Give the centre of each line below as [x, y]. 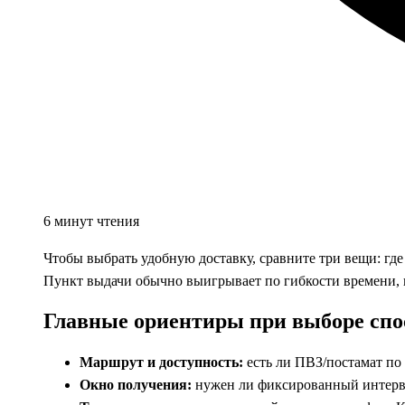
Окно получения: [136, 384]
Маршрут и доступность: [161, 362]
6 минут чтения [91, 221]
